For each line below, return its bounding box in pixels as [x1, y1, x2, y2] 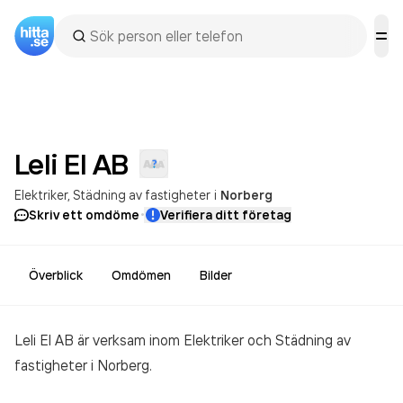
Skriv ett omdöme [29, 207, 139, 223]
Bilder [200, 267, 232, 283]
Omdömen [112, 267, 171, 283]
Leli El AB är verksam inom [14, 331, 184, 349]
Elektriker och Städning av [184, 331, 351, 349]
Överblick [29, 267, 83, 283]
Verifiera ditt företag [160, 207, 291, 223]
